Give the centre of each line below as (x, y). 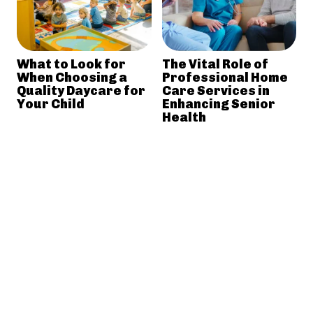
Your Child (51, 104)
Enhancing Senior (218, 104)
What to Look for (71, 64)
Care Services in (216, 90)
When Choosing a (72, 77)
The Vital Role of (215, 64)
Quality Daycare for (81, 90)
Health (184, 117)
